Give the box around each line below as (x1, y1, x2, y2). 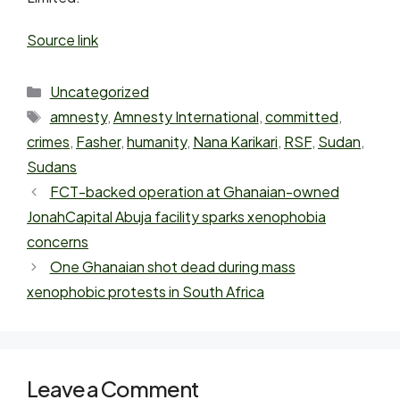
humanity (127, 132, 187, 151)
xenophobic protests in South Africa (27, 282, 264, 301)
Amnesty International (112, 107, 259, 126)
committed (264, 107, 338, 126)
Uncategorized (49, 82, 149, 101)
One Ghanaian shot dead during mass (49, 257, 296, 276)
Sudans (27, 157, 77, 176)
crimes (27, 132, 70, 151)
